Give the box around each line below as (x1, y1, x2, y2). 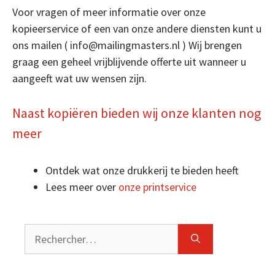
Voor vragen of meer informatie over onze (12, 4, 206, 19)
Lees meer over (45, 179, 118, 194)
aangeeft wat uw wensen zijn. (12, 71, 147, 85)
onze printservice (118, 179, 196, 194)
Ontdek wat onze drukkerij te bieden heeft (45, 163, 239, 177)
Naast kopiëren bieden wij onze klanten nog (12, 104, 261, 122)
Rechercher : (24, 224, 76, 237)
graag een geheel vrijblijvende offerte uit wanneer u (12, 54, 246, 69)
